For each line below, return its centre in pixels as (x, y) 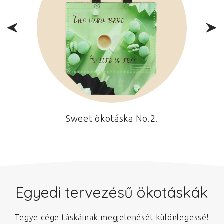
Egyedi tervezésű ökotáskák (112, 192)
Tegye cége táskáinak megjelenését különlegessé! (112, 217)
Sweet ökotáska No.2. (112, 118)
